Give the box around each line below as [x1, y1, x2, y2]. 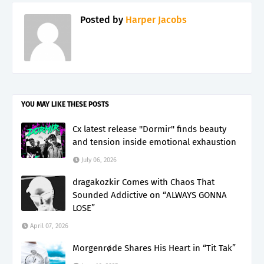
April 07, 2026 [30, 222, 68, 230]
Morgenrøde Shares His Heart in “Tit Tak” [72, 242, 236, 253]
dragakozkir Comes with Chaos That [72, 176, 214, 187]
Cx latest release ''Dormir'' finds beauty [72, 123, 226, 134]
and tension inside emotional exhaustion [72, 136, 236, 147]
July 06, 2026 [81, 156, 117, 164]
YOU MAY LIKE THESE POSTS [21, 100, 109, 108]
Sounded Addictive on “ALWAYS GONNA [72, 189, 227, 200]
